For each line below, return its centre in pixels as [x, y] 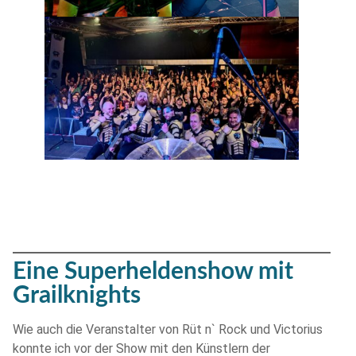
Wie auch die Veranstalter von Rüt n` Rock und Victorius [168, 329]
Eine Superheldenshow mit [153, 271]
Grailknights [77, 295]
